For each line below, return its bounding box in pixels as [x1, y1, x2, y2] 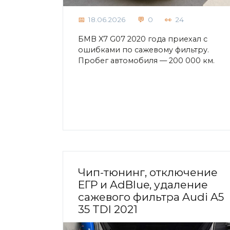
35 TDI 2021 [78, 203, 138, 216]
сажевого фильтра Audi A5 [78, 190, 224, 204]
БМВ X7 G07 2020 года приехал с [78, 34, 207, 44]
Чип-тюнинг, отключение [78, 166, 218, 179]
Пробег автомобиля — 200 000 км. [78, 55, 215, 65]
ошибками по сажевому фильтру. [78, 45, 209, 54]
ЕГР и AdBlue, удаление [78, 178, 208, 191]
